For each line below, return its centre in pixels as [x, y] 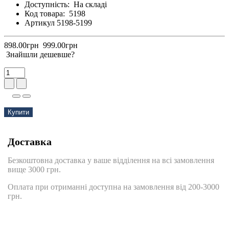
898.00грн [21, 45]
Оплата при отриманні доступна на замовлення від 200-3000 [113, 187]
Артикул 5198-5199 [58, 23]
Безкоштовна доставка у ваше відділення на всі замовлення [111, 161]
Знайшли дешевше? [40, 55]
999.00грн [60, 45]
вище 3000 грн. [34, 170]
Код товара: [45, 14]
